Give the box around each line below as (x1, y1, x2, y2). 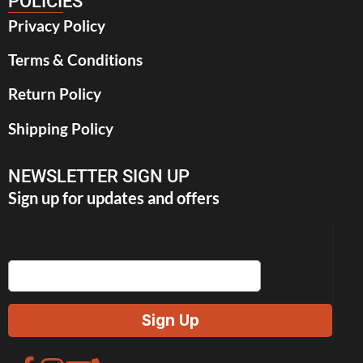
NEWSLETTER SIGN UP (8, 166, 190, 187)
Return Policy (8, 84, 101, 104)
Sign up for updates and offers (8, 188, 220, 208)
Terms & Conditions (8, 49, 143, 69)
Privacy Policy (8, 15, 105, 35)
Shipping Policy (8, 118, 113, 138)
